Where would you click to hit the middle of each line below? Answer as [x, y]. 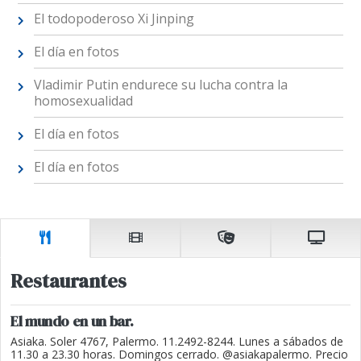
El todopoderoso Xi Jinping [114, 19]
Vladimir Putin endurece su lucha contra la [160, 85]
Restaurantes [68, 280]
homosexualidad [83, 101]
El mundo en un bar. [72, 321]
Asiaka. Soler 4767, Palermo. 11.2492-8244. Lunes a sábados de [177, 341]
